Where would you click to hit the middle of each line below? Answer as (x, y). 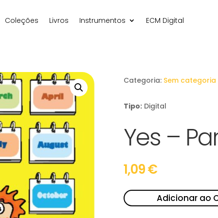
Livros (59, 20)
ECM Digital (165, 20)
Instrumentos (102, 20)
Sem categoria (190, 80)
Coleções (21, 20)
